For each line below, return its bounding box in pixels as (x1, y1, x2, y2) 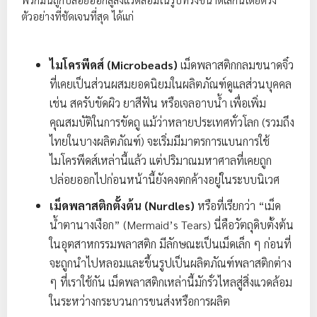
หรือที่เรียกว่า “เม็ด (195, 198, 281, 213)
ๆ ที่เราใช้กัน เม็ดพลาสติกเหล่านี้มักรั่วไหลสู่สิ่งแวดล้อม (50, 275, 292, 289)
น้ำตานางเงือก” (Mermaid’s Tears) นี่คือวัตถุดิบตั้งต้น (50, 217, 294, 232)
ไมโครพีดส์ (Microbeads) (50, 57, 178, 72)
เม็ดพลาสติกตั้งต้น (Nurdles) (50, 198, 195, 213)
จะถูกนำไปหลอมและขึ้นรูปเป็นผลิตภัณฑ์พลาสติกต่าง (50, 255, 292, 270)
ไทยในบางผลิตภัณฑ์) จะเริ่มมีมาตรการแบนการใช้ (50, 134, 270, 149)
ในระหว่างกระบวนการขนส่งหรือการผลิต (50, 294, 230, 309)
